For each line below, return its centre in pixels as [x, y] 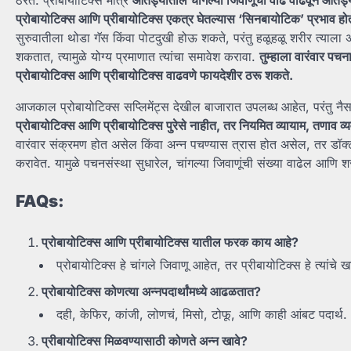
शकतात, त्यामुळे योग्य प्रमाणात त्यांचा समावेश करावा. [138, 56]
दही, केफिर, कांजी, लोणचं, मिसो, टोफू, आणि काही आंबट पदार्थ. [202, 315]
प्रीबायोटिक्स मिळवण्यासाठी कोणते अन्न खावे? [145, 341]
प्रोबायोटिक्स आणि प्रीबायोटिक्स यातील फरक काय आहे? [170, 242]
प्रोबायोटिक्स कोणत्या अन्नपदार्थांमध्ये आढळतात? [151, 292]
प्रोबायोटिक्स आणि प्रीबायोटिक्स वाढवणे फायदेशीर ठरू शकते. [154, 75]
